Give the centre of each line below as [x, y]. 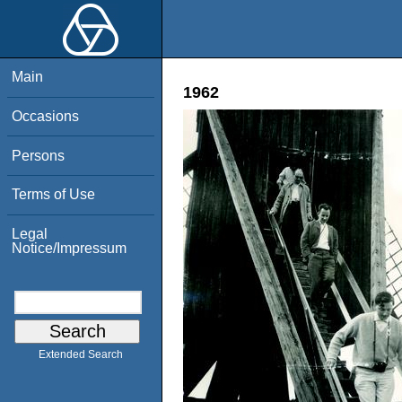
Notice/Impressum [70, 248]
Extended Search [81, 355]
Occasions [46, 116]
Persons [39, 155]
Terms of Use [54, 195]
